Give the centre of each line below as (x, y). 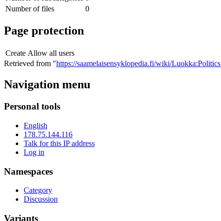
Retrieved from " (30, 64)
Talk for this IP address (59, 143)
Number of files (30, 8)
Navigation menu (47, 85)
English (36, 125)
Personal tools (32, 107)
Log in (34, 152)
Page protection (44, 31)
